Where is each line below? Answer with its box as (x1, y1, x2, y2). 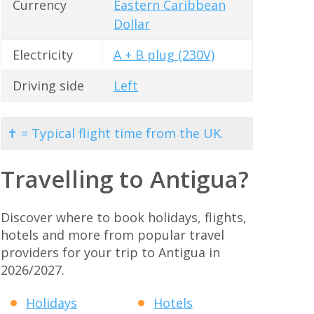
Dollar (114, 15, 150, 33)
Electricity (13, 46, 73, 64)
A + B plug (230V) (114, 46, 214, 64)
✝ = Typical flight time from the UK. (7, 124, 224, 142)
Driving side (13, 77, 84, 95)
